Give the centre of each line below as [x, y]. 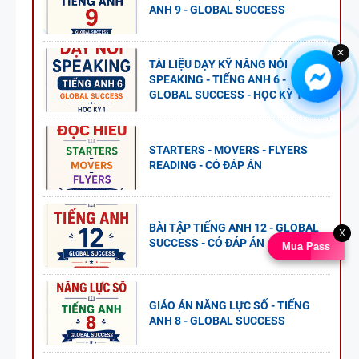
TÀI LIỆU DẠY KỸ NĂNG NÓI [218, 65]
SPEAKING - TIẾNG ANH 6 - [218, 80]
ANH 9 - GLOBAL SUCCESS [217, 9]
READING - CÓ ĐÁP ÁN [206, 165]
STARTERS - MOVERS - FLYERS [228, 149]
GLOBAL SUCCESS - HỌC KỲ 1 [226, 95]
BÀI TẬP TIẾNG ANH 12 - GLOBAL [234, 227]
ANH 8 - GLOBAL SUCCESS [217, 320]
